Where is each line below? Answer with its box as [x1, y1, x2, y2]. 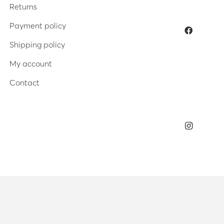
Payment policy [9, 20, 66, 30]
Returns [9, 1, 37, 11]
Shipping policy [9, 39, 65, 49]
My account [9, 58, 52, 68]
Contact [9, 77, 39, 87]
